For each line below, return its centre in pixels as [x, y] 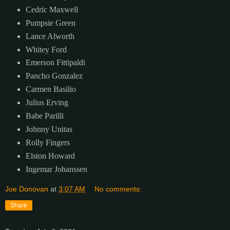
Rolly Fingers [47, 143]
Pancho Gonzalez [54, 76]
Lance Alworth [50, 36]
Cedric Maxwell [52, 9]
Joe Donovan [27, 189]
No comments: [118, 189]
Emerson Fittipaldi [55, 63]
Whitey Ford [46, 49]
